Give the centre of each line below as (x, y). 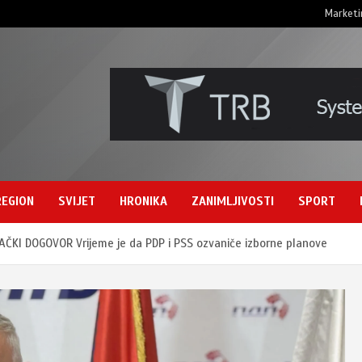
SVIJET (77, 201)
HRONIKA (143, 201)
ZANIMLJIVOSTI (233, 201)
